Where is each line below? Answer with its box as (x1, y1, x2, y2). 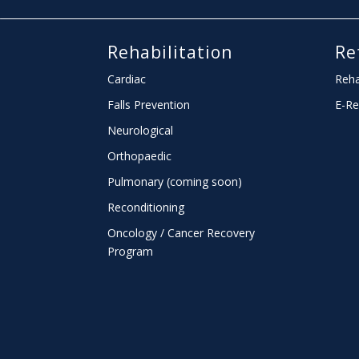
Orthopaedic (107, 147, 172, 163)
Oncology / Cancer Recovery (107, 224, 256, 240)
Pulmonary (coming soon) (107, 173, 243, 189)
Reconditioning (107, 199, 185, 215)
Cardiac (107, 71, 147, 87)
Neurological (107, 122, 174, 138)
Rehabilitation (107, 40, 233, 63)
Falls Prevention (107, 96, 191, 112)
